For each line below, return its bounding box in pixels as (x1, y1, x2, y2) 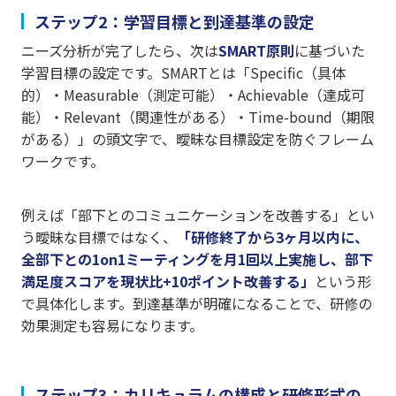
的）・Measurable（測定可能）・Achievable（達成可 (21, 84, 365, 106)
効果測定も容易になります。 (21, 315, 203, 337)
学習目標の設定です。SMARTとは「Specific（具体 (21, 62, 346, 84)
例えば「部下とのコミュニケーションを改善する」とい (21, 204, 375, 226)
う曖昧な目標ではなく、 (21, 226, 177, 248)
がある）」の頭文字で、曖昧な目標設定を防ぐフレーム (21, 128, 374, 150)
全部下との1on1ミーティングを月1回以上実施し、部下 (21, 248, 373, 270)
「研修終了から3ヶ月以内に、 (177, 226, 369, 248)
